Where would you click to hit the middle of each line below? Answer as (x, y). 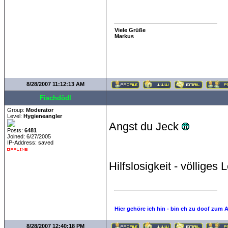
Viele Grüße (130, 30)
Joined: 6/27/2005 (29, 136)
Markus (124, 36)
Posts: (16, 130)
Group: (17, 110)
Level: (15, 116)
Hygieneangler (43, 116)
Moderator (40, 110)
